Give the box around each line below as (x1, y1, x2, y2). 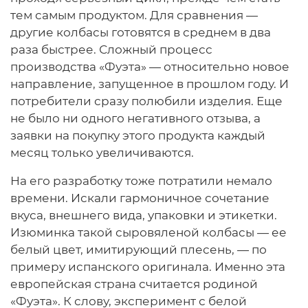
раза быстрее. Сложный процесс (10, 43, 212, 57)
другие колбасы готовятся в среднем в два (10, 25, 271, 40)
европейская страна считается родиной (10, 277, 258, 291)
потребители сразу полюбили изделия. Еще (10, 94, 283, 109)
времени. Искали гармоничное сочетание (10, 191, 269, 206)
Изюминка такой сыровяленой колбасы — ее (10, 225, 287, 240)
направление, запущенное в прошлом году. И (10, 77, 289, 91)
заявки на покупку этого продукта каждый (10, 129, 265, 143)
